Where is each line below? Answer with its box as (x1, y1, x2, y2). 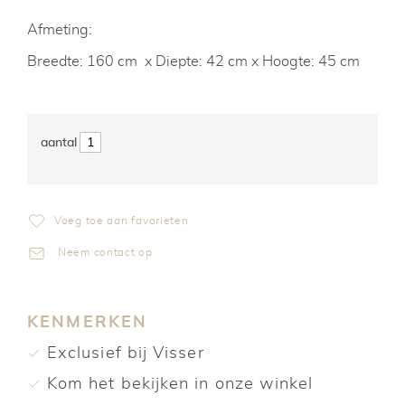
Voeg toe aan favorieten (54, 214, 189, 226)
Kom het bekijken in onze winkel (47, 375, 314, 392)
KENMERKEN (27, 314, 148, 331)
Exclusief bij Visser (47, 344, 204, 362)
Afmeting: (27, 23, 92, 37)
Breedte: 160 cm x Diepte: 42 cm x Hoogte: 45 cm (27, 54, 360, 69)
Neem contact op (58, 247, 153, 258)
